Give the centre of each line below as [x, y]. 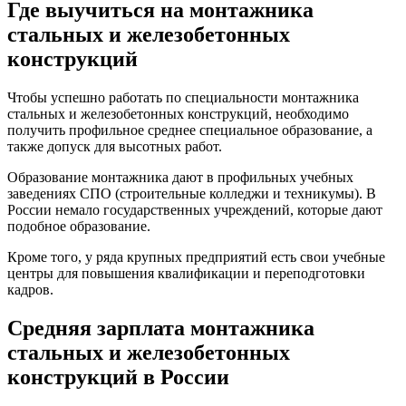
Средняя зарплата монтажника [161, 328]
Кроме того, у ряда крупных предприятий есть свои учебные [196, 256]
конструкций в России [118, 377]
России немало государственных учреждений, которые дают [195, 209]
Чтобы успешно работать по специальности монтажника [183, 97]
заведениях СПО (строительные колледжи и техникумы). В [192, 193]
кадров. [30, 289]
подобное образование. [79, 226]
